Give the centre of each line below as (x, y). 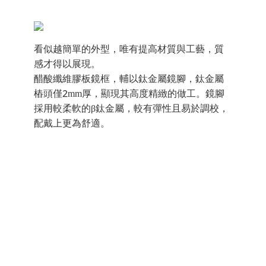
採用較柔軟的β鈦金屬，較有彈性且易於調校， (131, 111)
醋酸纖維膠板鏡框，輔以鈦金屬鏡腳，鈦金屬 (129, 81)
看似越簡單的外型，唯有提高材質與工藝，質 (129, 51)
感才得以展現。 (67, 66)
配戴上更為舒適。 (72, 126)
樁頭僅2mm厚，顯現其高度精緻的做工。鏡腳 (129, 96)
